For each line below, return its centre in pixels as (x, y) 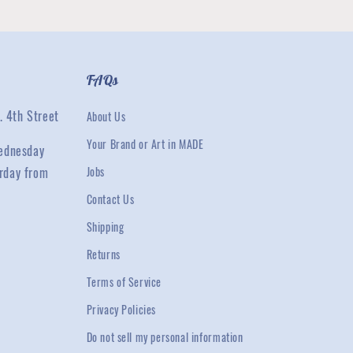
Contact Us (110, 199)
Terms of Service (124, 282)
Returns (103, 254)
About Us (106, 116)
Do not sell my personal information (165, 337)
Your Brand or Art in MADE (145, 144)
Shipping (105, 227)
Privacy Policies (121, 309)
